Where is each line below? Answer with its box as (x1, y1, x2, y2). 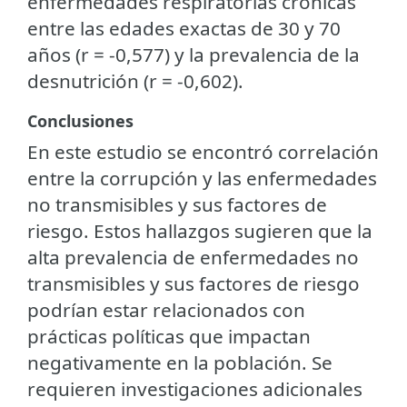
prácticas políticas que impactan (27, 323, 311, 349)
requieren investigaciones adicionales (27, 375, 362, 402)
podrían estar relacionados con (27, 296, 305, 323)
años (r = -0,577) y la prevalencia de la (27, 41, 360, 67)
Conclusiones (27, 109, 134, 132)
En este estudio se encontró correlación (27, 138, 379, 164)
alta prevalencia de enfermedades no (27, 243, 359, 270)
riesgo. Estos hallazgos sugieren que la (27, 217, 372, 243)
